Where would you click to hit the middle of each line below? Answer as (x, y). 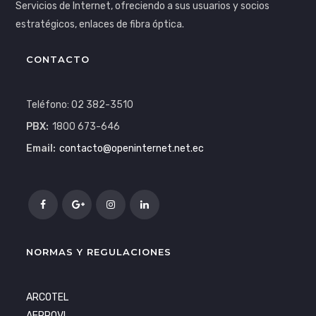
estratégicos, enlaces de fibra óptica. (100, 25)
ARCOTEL (48, 298)
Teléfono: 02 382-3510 (80, 105)
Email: (41, 149)
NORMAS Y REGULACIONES (99, 252)
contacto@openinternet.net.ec (132, 149)
